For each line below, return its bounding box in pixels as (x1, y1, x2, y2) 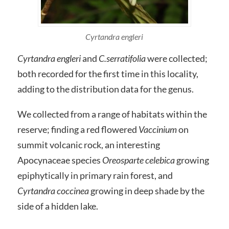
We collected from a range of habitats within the (17, 108, 207, 120)
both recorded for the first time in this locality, (17, 67, 198, 79)
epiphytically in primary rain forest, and (17, 170, 173, 181)
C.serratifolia (98, 52, 146, 64)
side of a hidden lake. (17, 200, 98, 212)
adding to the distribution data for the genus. (17, 83, 194, 95)
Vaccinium (138, 124, 177, 135)
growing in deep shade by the (88, 185, 204, 197)
